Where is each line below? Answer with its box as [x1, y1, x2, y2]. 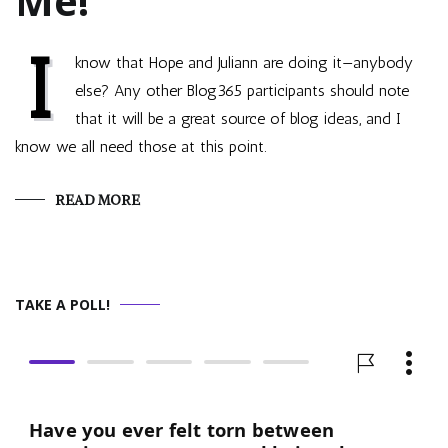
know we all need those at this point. [15, 137, 266, 156]
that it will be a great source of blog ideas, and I [75, 109, 401, 128]
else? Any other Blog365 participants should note [75, 81, 409, 100]
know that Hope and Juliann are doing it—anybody [75, 53, 413, 72]
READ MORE [55, 191, 140, 209]
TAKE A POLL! [15, 295, 110, 314]
